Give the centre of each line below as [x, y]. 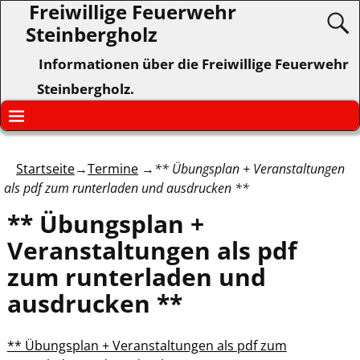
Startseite [45, 168]
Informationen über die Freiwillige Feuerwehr [194, 64]
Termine [113, 168]
